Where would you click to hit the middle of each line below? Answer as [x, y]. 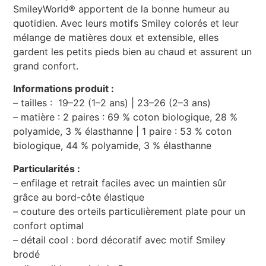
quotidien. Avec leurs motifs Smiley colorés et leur [126, 23]
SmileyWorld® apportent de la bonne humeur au [121, 9]
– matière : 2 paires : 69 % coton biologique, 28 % [126, 117]
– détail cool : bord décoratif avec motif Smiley [120, 240]
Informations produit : [64, 89]
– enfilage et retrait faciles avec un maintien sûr [120, 183]
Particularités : [47, 168]
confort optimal [49, 225]
